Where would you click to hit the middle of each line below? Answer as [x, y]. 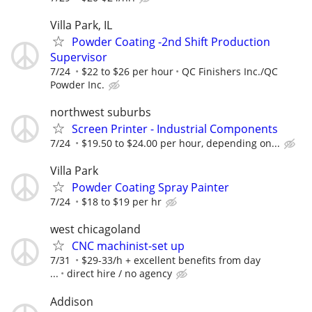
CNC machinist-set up [128, 246]
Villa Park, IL [81, 25]
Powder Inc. [77, 84]
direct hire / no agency [119, 274]
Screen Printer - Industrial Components [175, 129]
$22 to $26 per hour [127, 71]
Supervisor [79, 57]
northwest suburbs [101, 112]
